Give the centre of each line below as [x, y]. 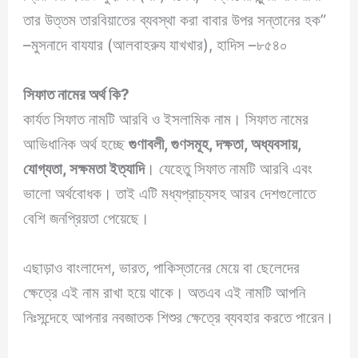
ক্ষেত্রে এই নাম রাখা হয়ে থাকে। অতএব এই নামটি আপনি [165, 292]
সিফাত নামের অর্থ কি [72, 95]
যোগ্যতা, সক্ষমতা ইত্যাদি [84, 169]
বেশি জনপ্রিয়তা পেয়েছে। [89, 219]
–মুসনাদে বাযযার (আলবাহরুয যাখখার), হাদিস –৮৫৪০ [158, 45]
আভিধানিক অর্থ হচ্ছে [76, 144]
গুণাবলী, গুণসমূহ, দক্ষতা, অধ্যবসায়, [215, 144]
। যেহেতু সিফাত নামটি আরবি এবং [229, 169]
